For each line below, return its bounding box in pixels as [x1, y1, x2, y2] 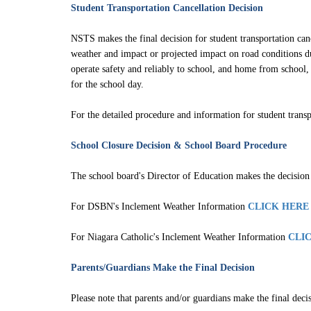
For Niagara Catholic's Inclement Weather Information [71, 232, 288, 242]
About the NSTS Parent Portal [125, 24, 273, 36]
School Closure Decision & [71, 140, 185, 151]
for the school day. [71, 79, 144, 90]
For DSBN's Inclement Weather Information [71, 201, 248, 212]
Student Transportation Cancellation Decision [71, 3, 263, 13]
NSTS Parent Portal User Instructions [125, 53, 308, 65]
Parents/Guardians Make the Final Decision [71, 262, 255, 273]
